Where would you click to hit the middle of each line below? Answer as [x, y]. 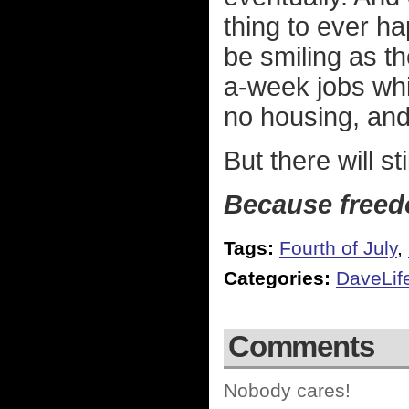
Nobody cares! [287, 391]
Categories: [277, 278]
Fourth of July [338, 248]
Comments [301, 346]
